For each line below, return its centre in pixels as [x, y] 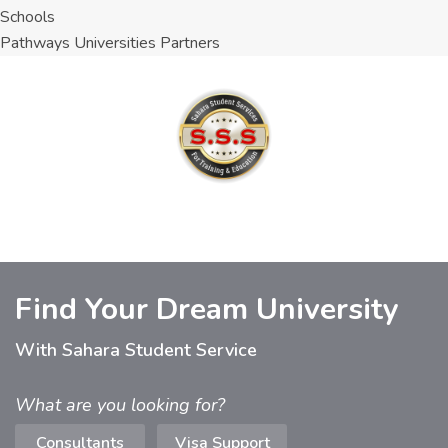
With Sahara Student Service [136, 350]
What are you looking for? [120, 405]
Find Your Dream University [207, 309]
